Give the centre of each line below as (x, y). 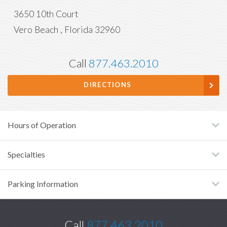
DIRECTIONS (108, 85)
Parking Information (43, 184)
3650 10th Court (46, 14)
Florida (79, 30)
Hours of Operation (42, 125)
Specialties (26, 154)
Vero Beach (36, 30)
